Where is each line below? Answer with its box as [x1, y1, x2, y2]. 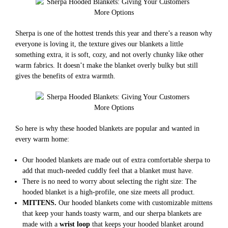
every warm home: [15, 135, 69, 144]
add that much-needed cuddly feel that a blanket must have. [22, 166, 194, 175]
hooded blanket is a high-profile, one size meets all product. [22, 188, 195, 196]
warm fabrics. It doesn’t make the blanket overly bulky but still [15, 61, 198, 70]
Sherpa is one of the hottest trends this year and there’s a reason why [15, 29, 212, 38]
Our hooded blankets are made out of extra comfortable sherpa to [22, 156, 211, 164]
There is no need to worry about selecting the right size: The [22, 177, 197, 186]
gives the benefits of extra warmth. [15, 72, 116, 80]
